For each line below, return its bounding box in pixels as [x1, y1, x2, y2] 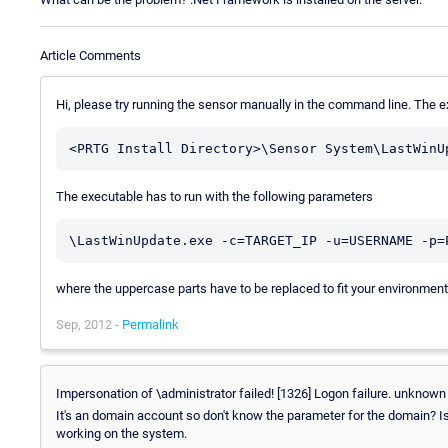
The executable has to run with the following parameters [56, 188, 373, 204]
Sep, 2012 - [56, 316, 122, 332]
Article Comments [40, 47, 141, 63]
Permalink [122, 316, 179, 332]
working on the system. [56, 425, 187, 441]
